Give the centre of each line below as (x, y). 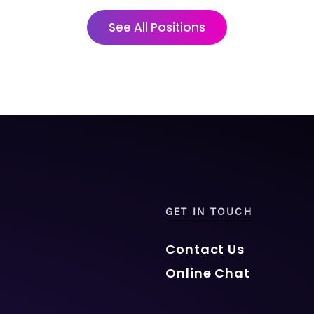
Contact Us (205, 249)
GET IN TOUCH (209, 213)
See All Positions (157, 27)
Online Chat (208, 273)
